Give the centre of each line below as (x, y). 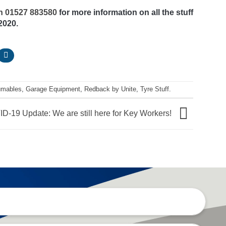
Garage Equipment (53, 89)
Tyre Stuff (155, 89)
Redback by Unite (110, 89)
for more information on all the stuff (125, 12)
